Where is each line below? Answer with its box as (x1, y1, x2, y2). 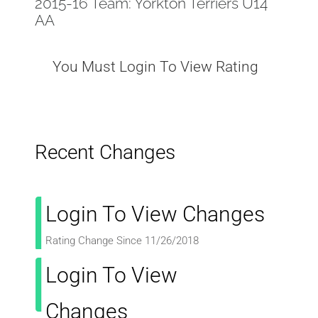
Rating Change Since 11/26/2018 (45, 234, 199, 247)
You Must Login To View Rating (52, 57, 258, 75)
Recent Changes (35, 140, 176, 164)
